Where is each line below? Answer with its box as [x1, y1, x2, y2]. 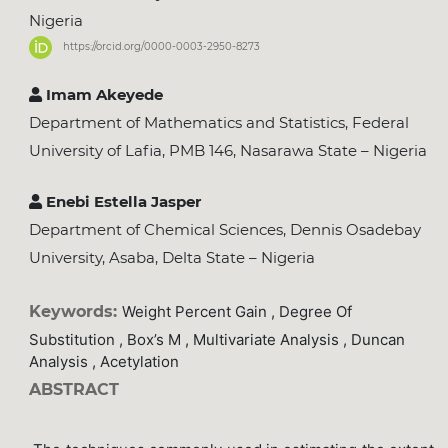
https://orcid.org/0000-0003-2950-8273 [63, 40, 261, 54]
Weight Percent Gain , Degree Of [121, 302, 352, 322]
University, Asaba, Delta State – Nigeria [28, 248, 315, 268]
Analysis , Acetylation [28, 352, 179, 372]
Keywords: [28, 302, 122, 322]
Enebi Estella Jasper [41, 192, 201, 212]
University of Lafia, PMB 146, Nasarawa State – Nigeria [28, 141, 427, 161]
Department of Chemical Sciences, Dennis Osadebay [28, 220, 421, 240]
